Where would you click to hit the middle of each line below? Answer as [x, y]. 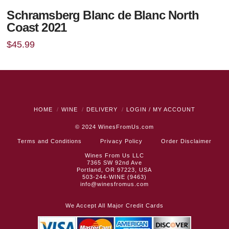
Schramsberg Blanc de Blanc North [103, 16]
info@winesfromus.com [114, 184]
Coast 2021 [37, 28]
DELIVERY [102, 110]
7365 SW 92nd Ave [114, 163]
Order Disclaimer [186, 141]
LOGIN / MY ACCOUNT [161, 110]
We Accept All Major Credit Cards [114, 206]
